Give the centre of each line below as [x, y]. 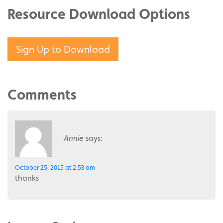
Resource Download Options [99, 14]
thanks [27, 178]
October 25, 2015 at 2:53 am [55, 168]
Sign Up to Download [63, 50]
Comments [42, 95]
